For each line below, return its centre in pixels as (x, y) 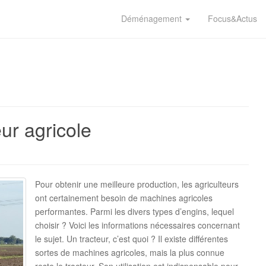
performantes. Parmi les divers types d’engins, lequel (134, 211)
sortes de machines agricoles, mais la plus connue (130, 252)
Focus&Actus (232, 18)
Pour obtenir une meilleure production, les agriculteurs (137, 184)
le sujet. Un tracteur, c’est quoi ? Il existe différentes (132, 239)
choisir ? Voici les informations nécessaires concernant (137, 225)
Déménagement (153, 18)
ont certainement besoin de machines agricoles (124, 198)
